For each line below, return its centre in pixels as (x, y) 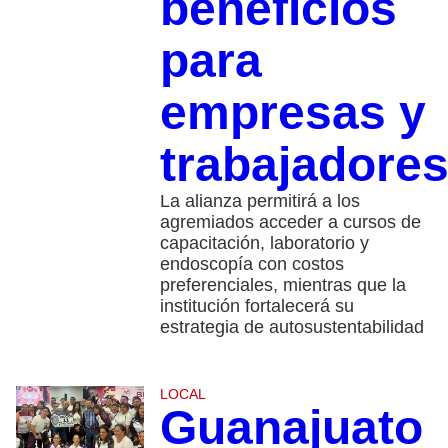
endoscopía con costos (251, 264)
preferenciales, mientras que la (282, 285)
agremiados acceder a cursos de (290, 222)
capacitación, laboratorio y (264, 243)
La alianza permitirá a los (259, 201)
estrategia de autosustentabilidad (291, 327)
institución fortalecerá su (256, 306)
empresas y (292, 113)
